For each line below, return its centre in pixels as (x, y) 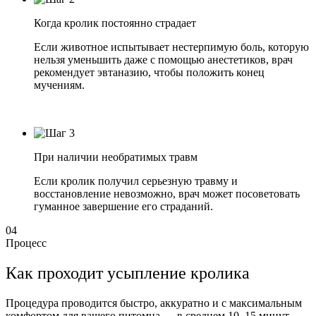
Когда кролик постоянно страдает (115, 23)
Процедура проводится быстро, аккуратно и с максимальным (154, 303)
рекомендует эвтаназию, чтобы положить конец (149, 73)
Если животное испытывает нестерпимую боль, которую (171, 47)
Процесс (26, 243)
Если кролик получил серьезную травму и (136, 181)
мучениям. (59, 85)
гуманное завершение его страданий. (123, 207)
